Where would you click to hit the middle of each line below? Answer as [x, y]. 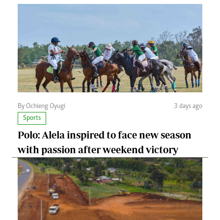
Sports [32, 119]
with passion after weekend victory [98, 150]
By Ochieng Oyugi [41, 107]
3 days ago [188, 107]
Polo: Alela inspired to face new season [105, 135]
